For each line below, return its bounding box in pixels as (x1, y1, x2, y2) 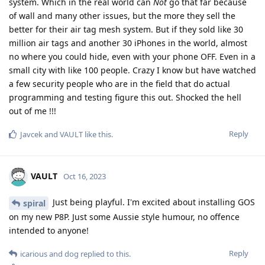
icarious (20, 248, 47, 260)
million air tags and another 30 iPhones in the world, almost (9, 37, 247, 49)
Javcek (20, 129, 43, 140)
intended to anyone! (9, 225, 89, 237)
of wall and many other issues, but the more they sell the (9, 10, 235, 22)
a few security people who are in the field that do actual (9, 78, 230, 90)
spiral (23, 198, 46, 209)
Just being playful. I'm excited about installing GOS (50, 196, 255, 208)
